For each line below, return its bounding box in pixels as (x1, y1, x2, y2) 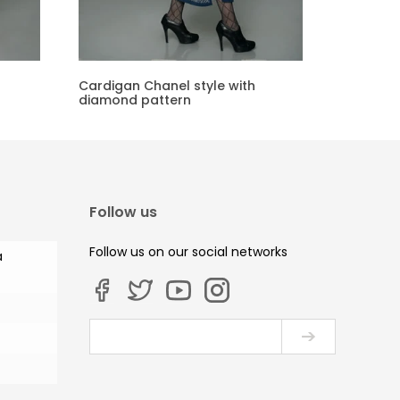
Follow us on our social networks (89, 242, 287, 261)
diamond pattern (79, 91, 192, 110)
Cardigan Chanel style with (79, 77, 256, 96)
